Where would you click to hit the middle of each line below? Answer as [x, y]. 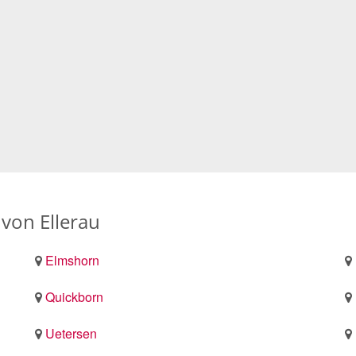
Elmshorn [72, 260]
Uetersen [71, 333]
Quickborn [74, 296]
